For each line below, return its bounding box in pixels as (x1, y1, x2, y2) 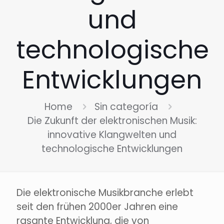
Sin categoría (94, 100, 158, 114)
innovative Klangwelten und (47, 128, 176, 142)
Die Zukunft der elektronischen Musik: (27, 114, 197, 128)
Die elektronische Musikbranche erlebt (16, 186, 193, 200)
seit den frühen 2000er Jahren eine (16, 200, 178, 214)
